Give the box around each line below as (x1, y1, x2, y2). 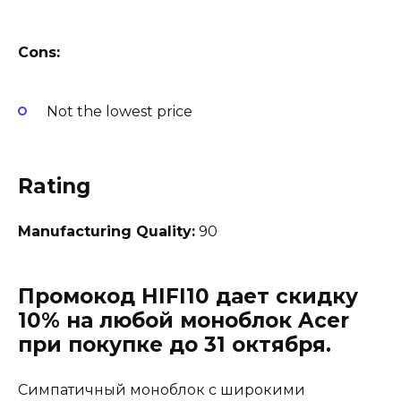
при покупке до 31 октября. (18, 331, 331, 357)
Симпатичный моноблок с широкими (18, 380, 305, 398)
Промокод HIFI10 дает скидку (18, 283, 358, 309)
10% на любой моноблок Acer (18, 307, 349, 333)
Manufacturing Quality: (18, 222, 195, 240)
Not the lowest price (47, 102, 192, 120)
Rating (18, 173, 90, 199)
